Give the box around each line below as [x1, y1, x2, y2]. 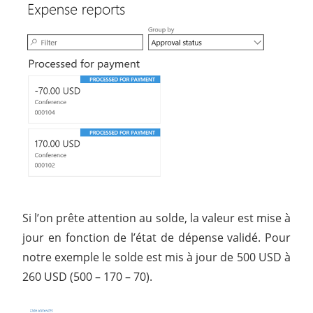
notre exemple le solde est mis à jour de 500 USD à [22, 249, 291, 265]
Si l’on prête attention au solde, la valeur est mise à [22, 210, 291, 226]
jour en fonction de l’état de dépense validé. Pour [22, 230, 291, 246]
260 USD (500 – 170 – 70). [22, 269, 152, 285]
